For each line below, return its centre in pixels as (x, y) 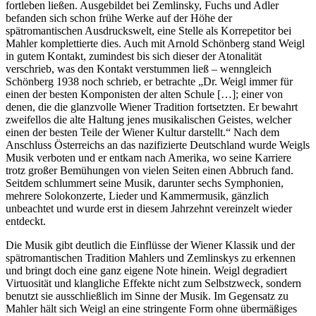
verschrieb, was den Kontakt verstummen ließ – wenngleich (139, 68)
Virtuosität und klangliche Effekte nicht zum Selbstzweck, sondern (153, 283)
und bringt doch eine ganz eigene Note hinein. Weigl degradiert (146, 270)
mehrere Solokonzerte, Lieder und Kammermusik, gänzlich (137, 195)
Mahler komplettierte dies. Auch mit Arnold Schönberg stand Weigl (155, 43)
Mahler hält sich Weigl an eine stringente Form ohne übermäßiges (151, 308)
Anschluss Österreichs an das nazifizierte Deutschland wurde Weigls (158, 145)
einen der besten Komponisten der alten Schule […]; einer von (144, 94)
